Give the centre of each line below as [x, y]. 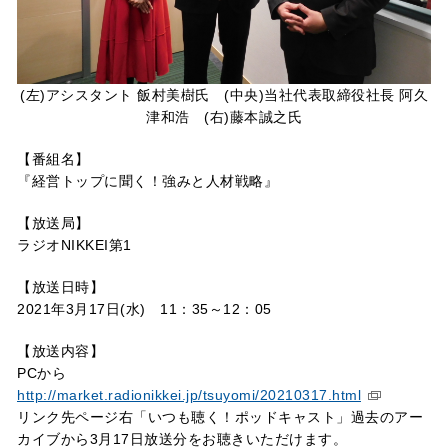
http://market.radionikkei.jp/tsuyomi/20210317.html [189, 394]
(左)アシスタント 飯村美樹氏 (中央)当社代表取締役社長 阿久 [224, 94]
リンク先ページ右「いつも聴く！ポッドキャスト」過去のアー [220, 416]
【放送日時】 [60, 286]
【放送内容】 [60, 350]
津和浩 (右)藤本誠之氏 [224, 116]
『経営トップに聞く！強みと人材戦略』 [147, 180]
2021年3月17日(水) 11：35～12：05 [144, 308]
